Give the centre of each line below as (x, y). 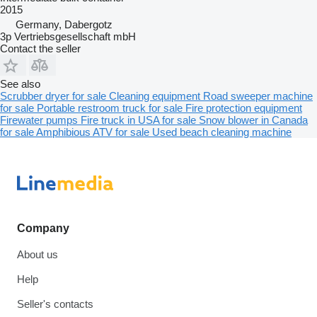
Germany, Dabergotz (64, 24)
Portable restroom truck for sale (111, 108)
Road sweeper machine (258, 96)
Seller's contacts (55, 304)
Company (43, 228)
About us (38, 254)
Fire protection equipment (244, 108)
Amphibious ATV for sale (94, 132)
